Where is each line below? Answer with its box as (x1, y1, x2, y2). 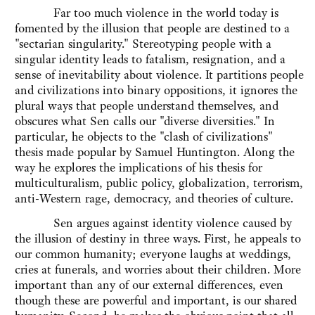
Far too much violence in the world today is (15, 5, 278, 21)
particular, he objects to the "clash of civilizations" (15, 129, 273, 145)
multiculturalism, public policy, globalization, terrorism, (15, 175, 303, 191)
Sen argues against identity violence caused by (15, 215, 292, 231)
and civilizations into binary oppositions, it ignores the (15, 82, 297, 98)
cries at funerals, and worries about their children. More (15, 262, 301, 278)
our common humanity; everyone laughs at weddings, (15, 246, 291, 262)
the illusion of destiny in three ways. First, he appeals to (15, 231, 301, 247)
